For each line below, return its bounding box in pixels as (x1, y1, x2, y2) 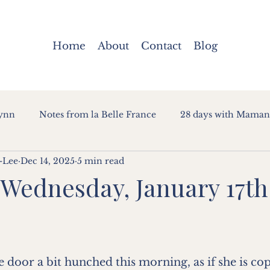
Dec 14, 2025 (20, 155, 75, 166)
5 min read (77, 155, 124, 166)
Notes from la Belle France (39, 108, 156, 120)
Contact (141, 40, 181, 52)
